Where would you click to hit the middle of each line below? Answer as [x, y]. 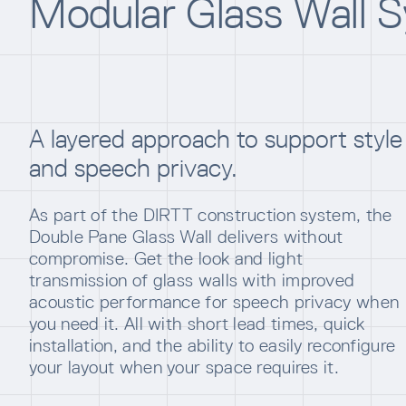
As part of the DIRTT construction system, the [211, 215]
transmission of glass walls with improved [192, 280]
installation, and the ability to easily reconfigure [213, 345]
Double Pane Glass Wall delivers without [186, 237]
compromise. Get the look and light [166, 258]
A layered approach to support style [216, 139]
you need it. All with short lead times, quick [197, 324]
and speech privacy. [133, 168]
